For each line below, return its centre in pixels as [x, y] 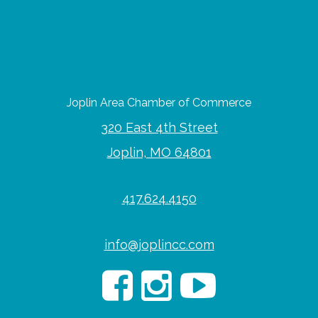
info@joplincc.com [159, 245]
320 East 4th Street [159, 128]
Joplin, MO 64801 [159, 153]
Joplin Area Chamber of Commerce [159, 103]
